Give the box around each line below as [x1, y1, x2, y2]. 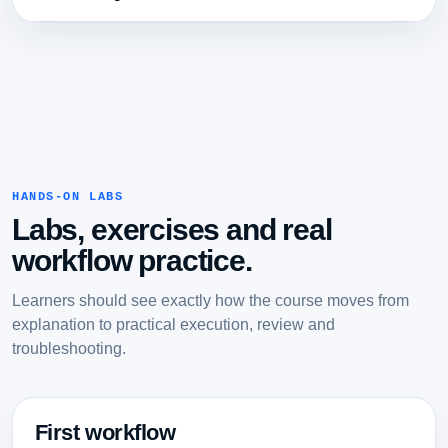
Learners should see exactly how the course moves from [12, 291, 409, 310]
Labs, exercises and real [12, 213, 332, 247]
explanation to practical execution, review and [12, 315, 335, 334]
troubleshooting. [12, 339, 126, 358]
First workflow [34, 419, 176, 445]
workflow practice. [12, 244, 252, 278]
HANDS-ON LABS [12, 189, 124, 204]
